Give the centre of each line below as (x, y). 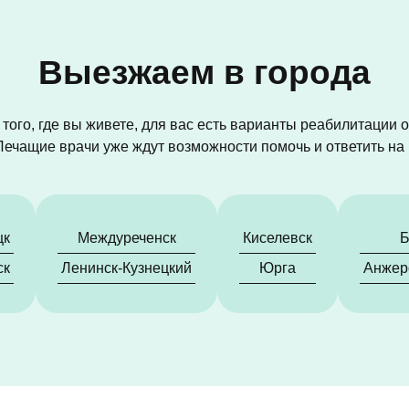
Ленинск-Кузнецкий (126, 268)
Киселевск (278, 238)
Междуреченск (126, 238)
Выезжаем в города (204, 72)
